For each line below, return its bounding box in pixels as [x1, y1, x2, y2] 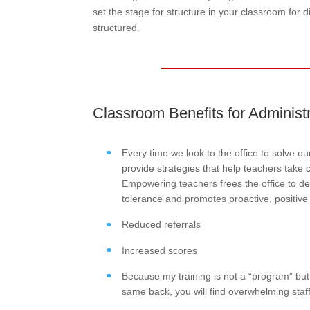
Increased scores [122, 244, 198, 256]
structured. [93, 22, 140, 34]
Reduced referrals [122, 219, 201, 230]
